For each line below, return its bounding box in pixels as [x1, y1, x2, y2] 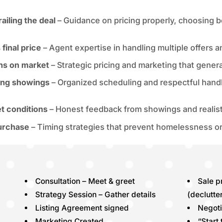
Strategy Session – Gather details [35, 190, 156, 200]
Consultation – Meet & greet [35, 176, 135, 186]
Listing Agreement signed [35, 203, 129, 213]
